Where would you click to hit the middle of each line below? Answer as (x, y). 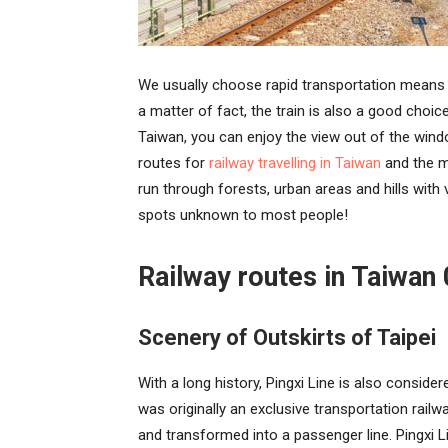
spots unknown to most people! (243, 215)
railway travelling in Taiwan (295, 163)
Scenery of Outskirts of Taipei (287, 337)
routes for (173, 163)
